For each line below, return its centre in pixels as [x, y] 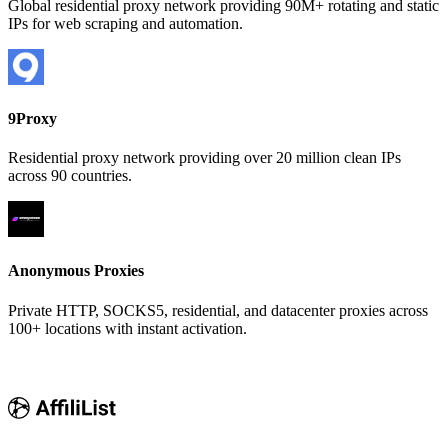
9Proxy [32, 118]
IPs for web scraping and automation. [125, 23]
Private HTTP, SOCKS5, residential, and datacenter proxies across [218, 310]
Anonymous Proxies [76, 271]
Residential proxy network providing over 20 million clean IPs [204, 158]
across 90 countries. [70, 176]
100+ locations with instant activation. [127, 328]
